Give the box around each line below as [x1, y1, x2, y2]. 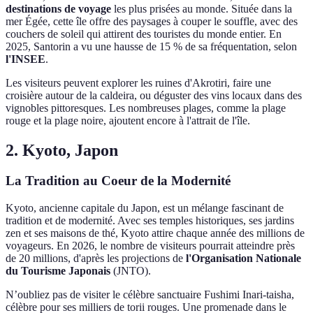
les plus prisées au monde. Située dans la [111, 2, 292, 15]
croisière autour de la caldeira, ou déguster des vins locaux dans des [6, 89, 302, 101]
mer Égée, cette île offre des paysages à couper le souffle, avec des [6, 15, 298, 27]
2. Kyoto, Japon [6, 140, 118, 159]
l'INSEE [6, 52, 45, 65]
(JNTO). [110, 265, 151, 277]
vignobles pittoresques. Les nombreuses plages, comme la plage [6, 101, 286, 114]
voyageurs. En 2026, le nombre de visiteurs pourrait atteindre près [6, 240, 295, 252]
